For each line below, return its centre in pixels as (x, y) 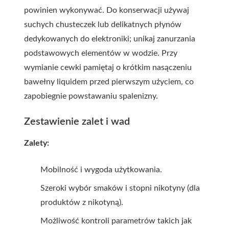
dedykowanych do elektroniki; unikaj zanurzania (110, 39)
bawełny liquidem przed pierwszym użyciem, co (109, 82)
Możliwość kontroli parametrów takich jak (116, 221)
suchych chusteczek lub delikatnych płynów (103, 25)
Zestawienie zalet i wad (77, 122)
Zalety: (37, 143)
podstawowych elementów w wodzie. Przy (101, 53)
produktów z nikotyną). (82, 202)
